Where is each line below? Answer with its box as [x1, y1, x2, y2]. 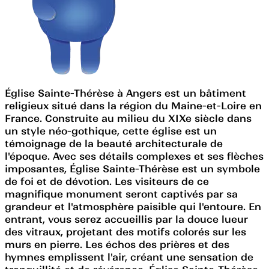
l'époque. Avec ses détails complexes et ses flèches [5, 150, 264, 162]
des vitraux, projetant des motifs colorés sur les [5, 225, 246, 238]
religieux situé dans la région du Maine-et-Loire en [5, 99, 262, 112]
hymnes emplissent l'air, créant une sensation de [5, 250, 253, 263]
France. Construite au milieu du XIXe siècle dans [5, 112, 252, 124]
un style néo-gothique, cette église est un [5, 124, 217, 137]
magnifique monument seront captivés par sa [5, 187, 238, 200]
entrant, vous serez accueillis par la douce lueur [5, 213, 248, 225]
